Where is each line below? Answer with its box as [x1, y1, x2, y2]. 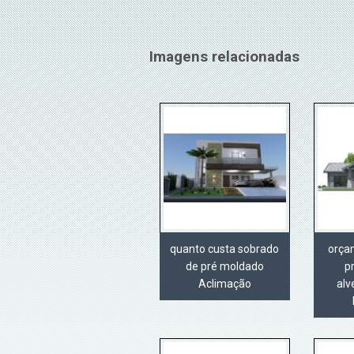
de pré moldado [185, 260, 264, 273]
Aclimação [198, 277, 251, 291]
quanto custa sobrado [170, 243, 280, 256]
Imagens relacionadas [149, 47, 299, 66]
